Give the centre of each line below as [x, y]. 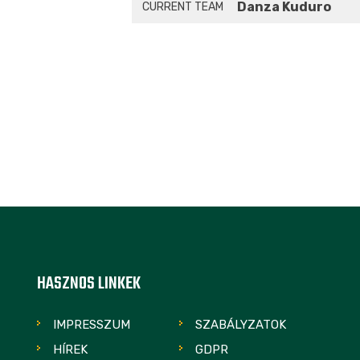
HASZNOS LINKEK [88, 283]
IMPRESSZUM [91, 324]
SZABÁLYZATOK [240, 324]
